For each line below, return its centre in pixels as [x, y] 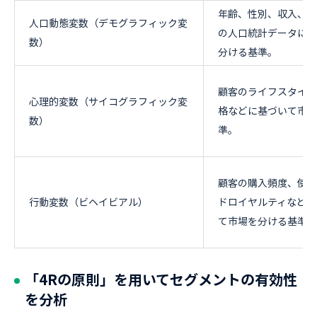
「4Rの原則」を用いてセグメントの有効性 [161, 279]
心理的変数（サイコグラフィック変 [108, 101]
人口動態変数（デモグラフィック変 [108, 23]
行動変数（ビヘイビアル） [88, 202]
